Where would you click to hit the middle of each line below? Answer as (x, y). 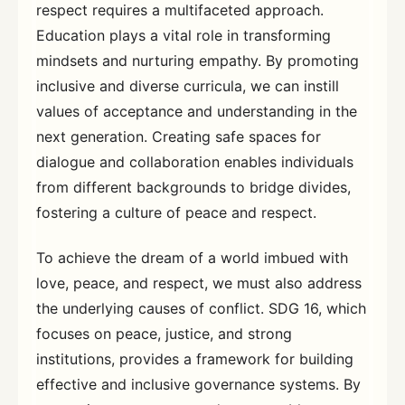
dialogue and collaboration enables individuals (195, 162)
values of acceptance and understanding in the (197, 111)
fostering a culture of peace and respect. (176, 212)
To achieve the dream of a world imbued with (192, 257)
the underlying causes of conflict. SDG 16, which (201, 308)
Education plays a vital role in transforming (184, 35)
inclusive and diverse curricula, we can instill (188, 86)
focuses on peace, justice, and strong (164, 333)
